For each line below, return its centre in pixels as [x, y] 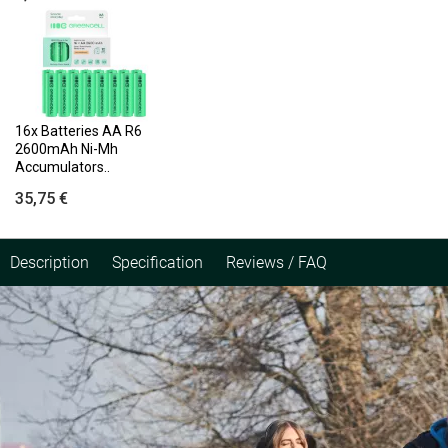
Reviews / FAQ [276, 262]
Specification [157, 262]
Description [49, 262]
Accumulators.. [62, 166]
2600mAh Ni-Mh [66, 148]
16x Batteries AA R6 [78, 130]
